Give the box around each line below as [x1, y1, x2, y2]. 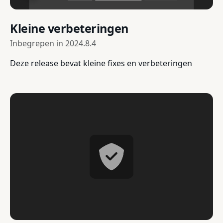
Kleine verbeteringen [10, 20, 128, 36]
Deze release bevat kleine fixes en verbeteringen [10, 57, 192, 69]
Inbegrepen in [10, 37, 65, 49]
